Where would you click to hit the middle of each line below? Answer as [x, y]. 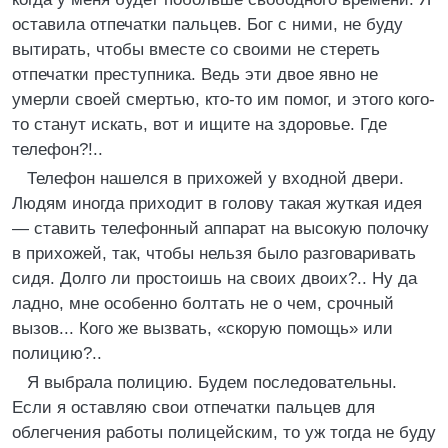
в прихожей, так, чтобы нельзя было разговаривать [214, 253]
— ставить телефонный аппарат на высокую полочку [220, 228]
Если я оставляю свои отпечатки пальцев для [193, 407]
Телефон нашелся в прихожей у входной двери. [215, 178]
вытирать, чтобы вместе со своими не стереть [196, 49]
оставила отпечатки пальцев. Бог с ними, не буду [207, 24]
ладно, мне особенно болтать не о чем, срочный [203, 303]
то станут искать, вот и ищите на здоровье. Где [199, 124]
